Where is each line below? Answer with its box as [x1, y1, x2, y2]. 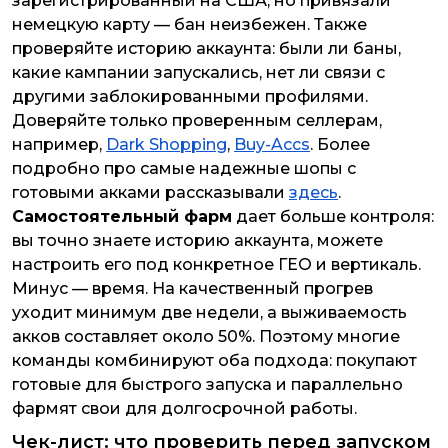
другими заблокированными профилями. [12, 86, 368, 106]
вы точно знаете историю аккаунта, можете [12, 230, 383, 250]
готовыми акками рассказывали [12, 182, 289, 202]
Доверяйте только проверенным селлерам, [12, 110, 382, 130]
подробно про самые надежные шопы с [12, 158, 356, 178]
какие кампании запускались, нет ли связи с [12, 62, 385, 82]
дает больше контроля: [232, 206, 434, 226]
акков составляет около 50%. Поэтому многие [12, 326, 400, 346]
